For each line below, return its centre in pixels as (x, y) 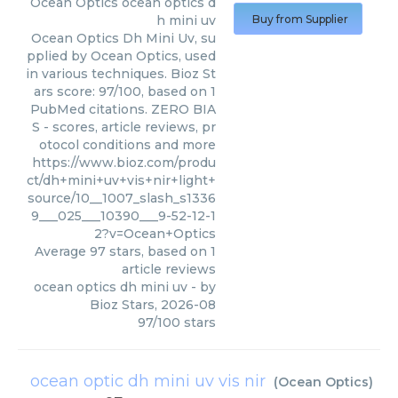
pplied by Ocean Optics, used (121, 56)
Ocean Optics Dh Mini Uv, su (123, 38)
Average (62, 251)
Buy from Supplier (300, 19)
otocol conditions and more (127, 145)
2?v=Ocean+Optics (155, 234)
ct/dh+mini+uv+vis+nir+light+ (121, 180)
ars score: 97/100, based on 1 (125, 92)
